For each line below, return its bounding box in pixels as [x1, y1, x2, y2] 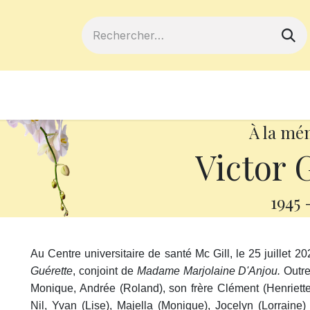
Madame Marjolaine [136, 265, 235, 277]
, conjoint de [73, 265, 137, 277]
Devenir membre [82, 86, 194, 104]
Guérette [30, 265, 73, 277]
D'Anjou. [235, 265, 281, 277]
